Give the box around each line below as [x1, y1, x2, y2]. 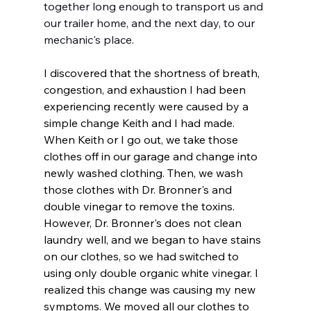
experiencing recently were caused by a [43, 99, 251, 114]
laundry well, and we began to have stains [43, 233, 264, 247]
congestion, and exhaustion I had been [43, 83, 249, 97]
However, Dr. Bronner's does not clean [43, 216, 244, 230]
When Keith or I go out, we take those [43, 133, 241, 147]
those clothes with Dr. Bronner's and [43, 183, 235, 197]
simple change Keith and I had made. [43, 116, 237, 131]
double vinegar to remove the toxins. [43, 199, 237, 214]
